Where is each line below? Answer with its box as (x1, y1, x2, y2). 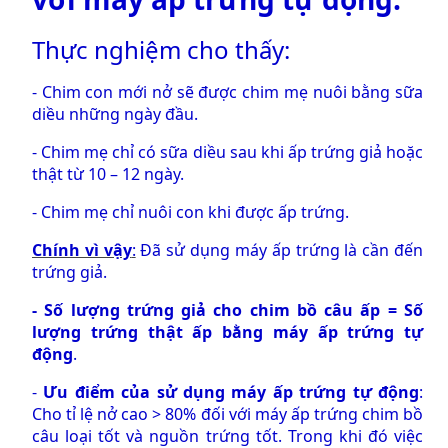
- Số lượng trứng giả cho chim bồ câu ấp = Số (32, 298, 423, 321)
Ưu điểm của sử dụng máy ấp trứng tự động (43, 380, 420, 403)
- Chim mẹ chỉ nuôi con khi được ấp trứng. (32, 200, 349, 223)
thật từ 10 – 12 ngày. (32, 162, 184, 185)
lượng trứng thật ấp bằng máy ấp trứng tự (32, 320, 423, 343)
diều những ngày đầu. (32, 102, 198, 125)
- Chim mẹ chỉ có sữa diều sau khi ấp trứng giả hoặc (32, 140, 423, 163)
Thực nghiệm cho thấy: (32, 32, 290, 66)
